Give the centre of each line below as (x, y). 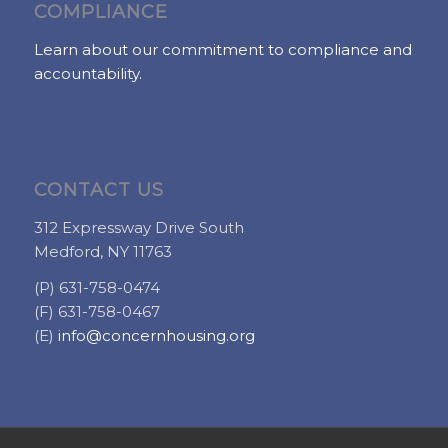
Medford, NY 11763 (102, 251)
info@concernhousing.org (156, 336)
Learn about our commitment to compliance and (222, 49)
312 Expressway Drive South (138, 227)
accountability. (87, 73)
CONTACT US (98, 189)
